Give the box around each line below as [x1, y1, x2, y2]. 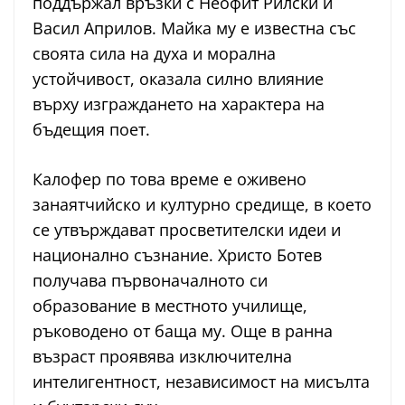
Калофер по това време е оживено [33, 168, 306, 191]
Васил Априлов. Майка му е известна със [33, 17, 356, 40]
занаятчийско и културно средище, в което [33, 193, 372, 216]
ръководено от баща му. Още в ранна [33, 320, 333, 343]
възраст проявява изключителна [33, 345, 292, 368]
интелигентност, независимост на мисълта [33, 371, 370, 393]
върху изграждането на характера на [33, 93, 325, 116]
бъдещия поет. [33, 118, 150, 141]
